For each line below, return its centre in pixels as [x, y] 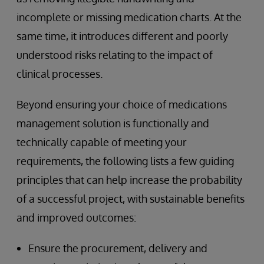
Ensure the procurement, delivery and [118, 248]
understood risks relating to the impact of [115, 55]
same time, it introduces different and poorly [122, 36]
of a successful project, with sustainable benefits [131, 199]
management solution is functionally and [113, 123]
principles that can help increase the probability [129, 180]
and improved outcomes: [76, 217]
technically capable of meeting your [102, 142]
